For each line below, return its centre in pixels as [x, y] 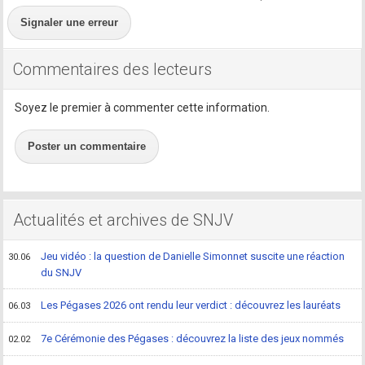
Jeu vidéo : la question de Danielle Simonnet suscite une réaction [193, 256]
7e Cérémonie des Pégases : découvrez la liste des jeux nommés [193, 338]
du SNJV [62, 272]
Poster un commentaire [87, 146]
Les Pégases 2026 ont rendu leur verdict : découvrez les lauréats [191, 305]
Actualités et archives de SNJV [123, 220]
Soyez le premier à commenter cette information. [143, 107]
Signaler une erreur [70, 22]
